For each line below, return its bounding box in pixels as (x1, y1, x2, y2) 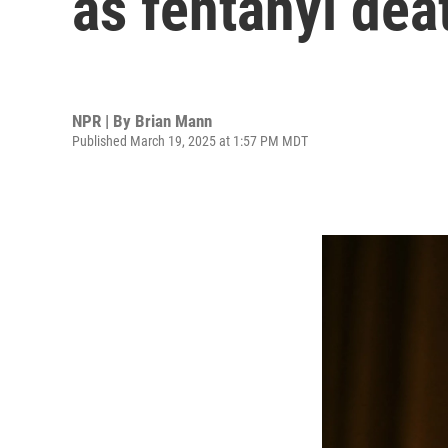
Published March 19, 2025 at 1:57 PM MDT (72, 132, 308, 149)
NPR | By (72, 110, 135, 131)
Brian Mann (135, 110, 212, 131)
